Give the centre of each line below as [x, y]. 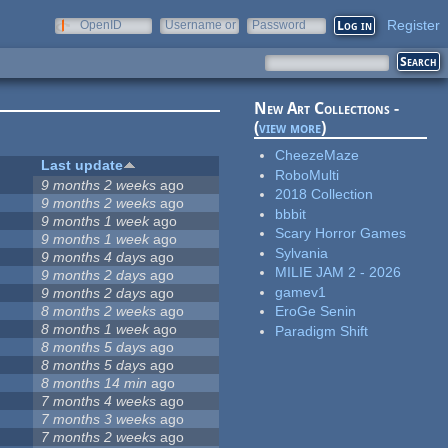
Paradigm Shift [322, 330]
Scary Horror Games [341, 233]
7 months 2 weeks [99, 437]
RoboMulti [307, 174]
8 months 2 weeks [99, 311]
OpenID [101, 25]
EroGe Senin [316, 311]
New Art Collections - [327, 109]
